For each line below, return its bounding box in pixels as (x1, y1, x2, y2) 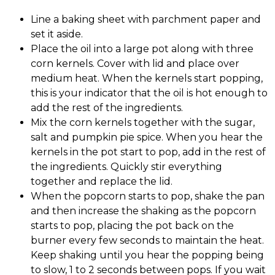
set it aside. (31, 28, 83, 41)
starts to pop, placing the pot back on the (31, 220, 234, 232)
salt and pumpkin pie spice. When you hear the (31, 131, 263, 144)
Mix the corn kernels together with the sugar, (31, 117, 255, 129)
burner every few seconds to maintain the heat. (31, 234, 264, 247)
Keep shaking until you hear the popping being (31, 249, 264, 261)
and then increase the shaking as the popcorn (31, 205, 256, 217)
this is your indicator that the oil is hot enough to (31, 87, 268, 99)
